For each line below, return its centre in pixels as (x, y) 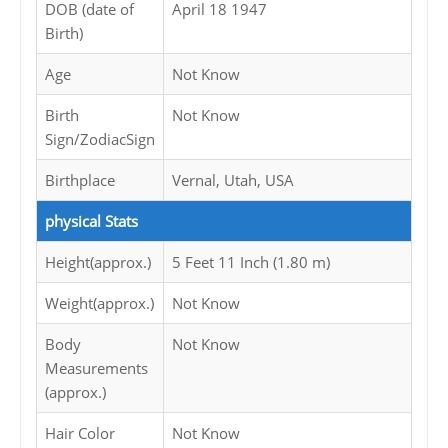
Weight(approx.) (99, 303)
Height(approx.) (98, 262)
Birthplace (80, 180)
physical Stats (91, 221)
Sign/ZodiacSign (100, 139)
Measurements (96, 368)
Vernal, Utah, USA (233, 180)
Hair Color (80, 433)
